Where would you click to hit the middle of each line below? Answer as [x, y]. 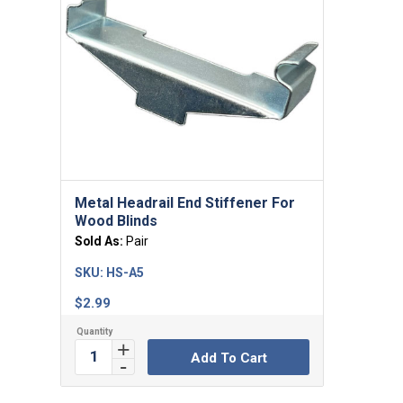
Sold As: [100, 241]
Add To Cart [228, 358]
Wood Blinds [116, 220]
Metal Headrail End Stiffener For [185, 202]
